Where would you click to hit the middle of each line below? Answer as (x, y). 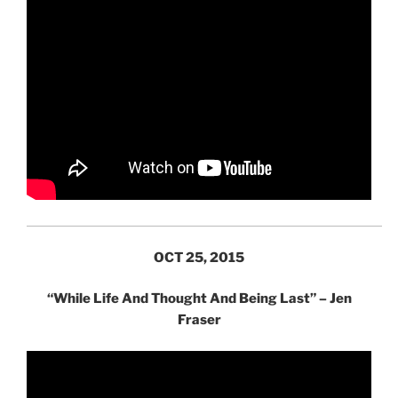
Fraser (199, 320)
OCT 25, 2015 (199, 257)
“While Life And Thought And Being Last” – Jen (199, 298)
